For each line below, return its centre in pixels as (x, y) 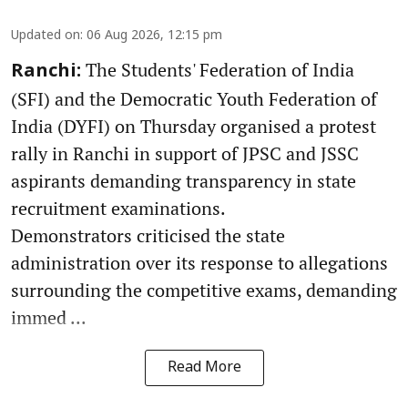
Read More (204, 368)
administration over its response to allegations (199, 263)
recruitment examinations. (118, 209)
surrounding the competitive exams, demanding (204, 291)
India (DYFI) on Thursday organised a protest (194, 127)
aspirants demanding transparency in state (184, 181)
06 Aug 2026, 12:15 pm (154, 36)
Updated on (46, 36)
